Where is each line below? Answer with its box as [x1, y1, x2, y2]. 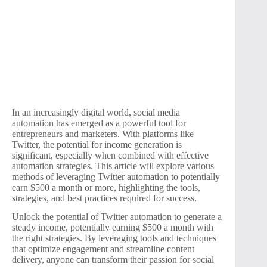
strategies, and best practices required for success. [12, 193, 197, 203]
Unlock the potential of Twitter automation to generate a [12, 211, 222, 222]
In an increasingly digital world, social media [12, 107, 180, 117]
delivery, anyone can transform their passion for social [12, 254, 214, 265]
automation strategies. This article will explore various [12, 160, 214, 171]
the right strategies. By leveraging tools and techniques [12, 232, 216, 243]
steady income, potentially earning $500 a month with [12, 222, 213, 232]
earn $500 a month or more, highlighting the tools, [12, 182, 200, 193]
